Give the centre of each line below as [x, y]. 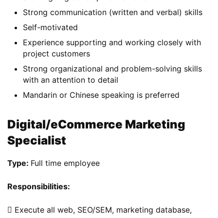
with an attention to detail [71, 80]
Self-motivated [50, 27]
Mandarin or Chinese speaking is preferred [101, 95]
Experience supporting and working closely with [112, 43]
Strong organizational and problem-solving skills [112, 69]
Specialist [37, 141]
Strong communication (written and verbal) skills [113, 12]
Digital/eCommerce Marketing [96, 125]
